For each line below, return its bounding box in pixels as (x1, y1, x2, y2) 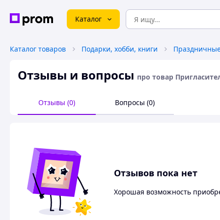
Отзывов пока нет (114, 166, 197, 179)
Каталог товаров (10, 44, 66, 54)
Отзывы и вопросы (18, 67, 134, 83)
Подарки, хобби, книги (82, 44, 158, 54)
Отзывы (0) (38, 98, 75, 107)
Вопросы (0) (115, 98, 155, 107)
